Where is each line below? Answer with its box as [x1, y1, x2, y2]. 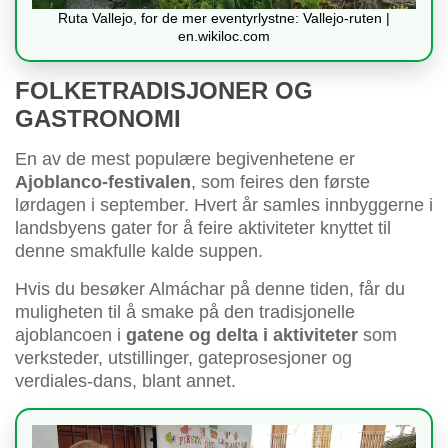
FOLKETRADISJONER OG [15, 77, 313, 105]
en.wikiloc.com [178, 28, 270, 45]
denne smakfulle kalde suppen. [15, 241, 263, 262]
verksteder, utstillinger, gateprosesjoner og [15, 348, 352, 369]
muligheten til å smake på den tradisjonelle [15, 302, 355, 323]
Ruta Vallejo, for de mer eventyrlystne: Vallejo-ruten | [58, 10, 390, 27]
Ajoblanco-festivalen [15, 172, 191, 193]
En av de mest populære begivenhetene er [15, 149, 355, 170]
